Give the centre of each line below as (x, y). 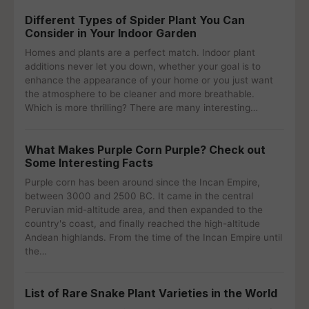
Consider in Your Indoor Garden (111, 33)
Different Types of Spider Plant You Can (135, 20)
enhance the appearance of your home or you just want (149, 80)
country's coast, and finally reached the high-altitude (142, 223)
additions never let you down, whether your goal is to (143, 66)
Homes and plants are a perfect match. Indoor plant (140, 52)
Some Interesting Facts (89, 163)
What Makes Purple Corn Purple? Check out (145, 150)
